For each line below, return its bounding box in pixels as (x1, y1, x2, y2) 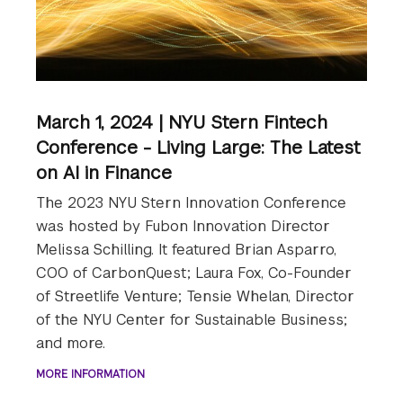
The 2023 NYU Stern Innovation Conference (36, 193, 346, 213)
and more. (36, 334, 105, 354)
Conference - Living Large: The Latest (36, 136, 361, 160)
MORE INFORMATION (36, 367, 145, 382)
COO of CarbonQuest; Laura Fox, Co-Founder (36, 264, 352, 283)
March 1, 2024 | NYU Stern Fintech (36, 111, 327, 135)
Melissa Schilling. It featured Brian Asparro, (36, 240, 336, 260)
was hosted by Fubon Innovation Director (36, 217, 330, 237)
